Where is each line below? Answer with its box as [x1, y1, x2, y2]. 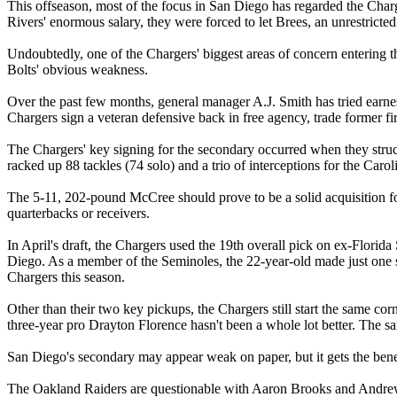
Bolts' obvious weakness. [7, 61, 148, 77]
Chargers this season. [7, 269, 125, 284]
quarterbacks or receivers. [7, 205, 150, 221]
